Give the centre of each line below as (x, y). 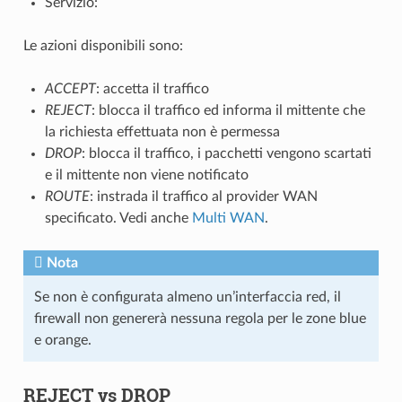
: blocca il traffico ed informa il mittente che (228, 110)
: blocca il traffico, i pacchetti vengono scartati (226, 153)
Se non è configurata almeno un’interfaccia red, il (187, 297)
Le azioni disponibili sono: (103, 45)
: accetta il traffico (152, 88)
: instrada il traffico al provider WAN (203, 196)
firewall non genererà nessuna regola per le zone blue (200, 318)
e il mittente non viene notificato (146, 175)
